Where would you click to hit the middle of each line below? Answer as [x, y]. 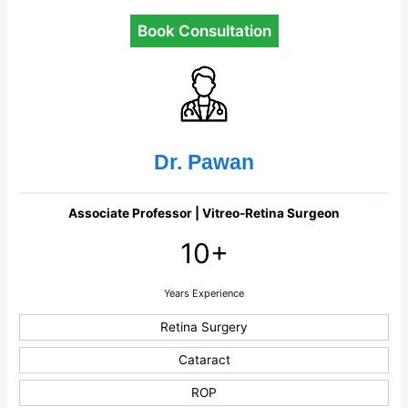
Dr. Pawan [204, 162]
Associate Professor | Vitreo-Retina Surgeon [204, 213]
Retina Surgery [204, 326]
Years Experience [204, 293]
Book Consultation [204, 31]
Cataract [204, 359]
